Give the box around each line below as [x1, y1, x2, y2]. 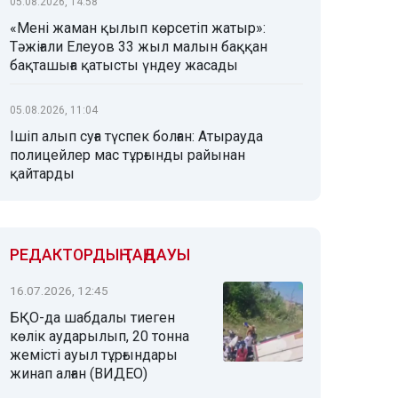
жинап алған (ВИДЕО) [10, 365, 147, 382]
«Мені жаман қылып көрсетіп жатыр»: [10, 20, 266, 36]
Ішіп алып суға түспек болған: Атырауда [10, 128, 263, 145]
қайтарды [10, 165, 75, 182]
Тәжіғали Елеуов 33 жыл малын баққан [10, 38, 267, 55]
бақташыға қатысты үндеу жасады [10, 57, 238, 74]
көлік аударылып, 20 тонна [10, 328, 189, 345]
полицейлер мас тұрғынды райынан [10, 147, 245, 163]
